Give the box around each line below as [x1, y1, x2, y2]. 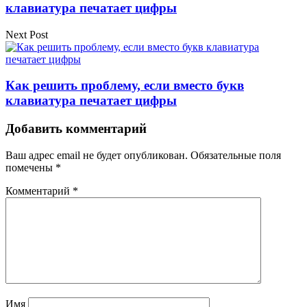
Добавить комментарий [5, 121, 147, 136]
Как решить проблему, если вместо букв [5, 78, 244, 93]
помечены [5, 161, 56, 173]
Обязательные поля [191, 149, 281, 161]
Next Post [5, 28, 48, 40]
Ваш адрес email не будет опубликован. [5, 149, 188, 161]
